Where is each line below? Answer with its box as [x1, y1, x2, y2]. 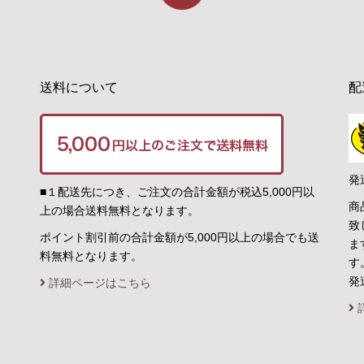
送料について [40, 80, 119, 94]
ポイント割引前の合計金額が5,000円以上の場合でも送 [40, 231, 320, 244]
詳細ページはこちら [45, 276, 152, 289]
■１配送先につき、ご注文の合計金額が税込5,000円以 [40, 185, 315, 198]
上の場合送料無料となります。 [40, 204, 200, 217]
